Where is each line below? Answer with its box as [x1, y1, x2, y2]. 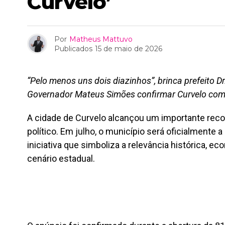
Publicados [54, 44, 92, 53]
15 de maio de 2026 [95, 44, 162, 53]
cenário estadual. [27, 153, 95, 164]
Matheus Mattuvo [69, 34, 133, 44]
